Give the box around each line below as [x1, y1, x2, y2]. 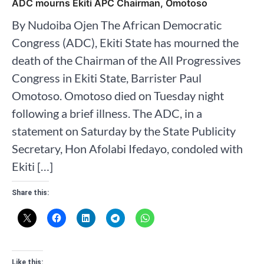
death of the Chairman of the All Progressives [12, 53, 241, 68]
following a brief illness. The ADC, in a [12, 106, 202, 121]
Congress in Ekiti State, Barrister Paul [12, 71, 202, 85]
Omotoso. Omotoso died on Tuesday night [12, 88, 224, 103]
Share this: [12, 189, 49, 197]
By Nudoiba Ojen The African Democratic [12, 18, 222, 32]
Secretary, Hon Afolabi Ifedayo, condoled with [12, 141, 243, 156]
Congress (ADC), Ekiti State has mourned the [12, 35, 239, 50]
